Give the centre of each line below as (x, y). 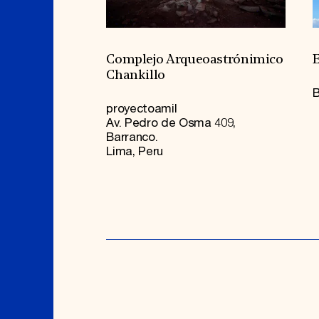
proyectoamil (142, 109)
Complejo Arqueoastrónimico (195, 61)
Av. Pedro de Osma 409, (171, 124)
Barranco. (132, 138)
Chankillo (136, 76)
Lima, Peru (135, 152)
